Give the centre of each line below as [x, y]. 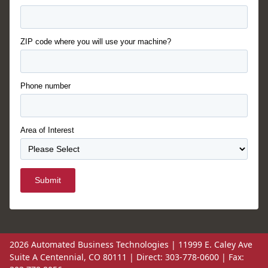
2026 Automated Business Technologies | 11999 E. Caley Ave [131, 245]
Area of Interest [47, 130]
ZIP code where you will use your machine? [96, 42]
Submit [48, 180]
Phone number [45, 86]
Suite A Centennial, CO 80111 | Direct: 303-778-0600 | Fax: [127, 257]
